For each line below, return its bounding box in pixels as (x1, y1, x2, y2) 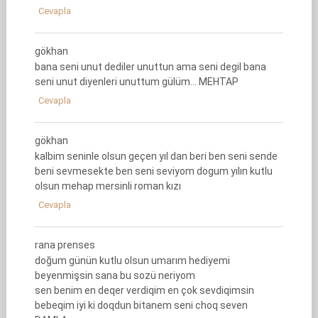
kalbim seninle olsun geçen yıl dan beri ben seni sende (34, 150, 278, 162)
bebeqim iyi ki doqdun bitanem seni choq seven (34, 300, 248, 311)
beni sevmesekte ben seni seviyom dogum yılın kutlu (34, 165, 273, 177)
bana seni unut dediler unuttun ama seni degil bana (34, 61, 266, 72)
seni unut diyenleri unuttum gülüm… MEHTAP (34, 76, 238, 87)
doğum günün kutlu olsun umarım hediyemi (34, 255, 230, 266)
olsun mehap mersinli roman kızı (34, 180, 181, 192)
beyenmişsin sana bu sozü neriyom (34, 270, 195, 281)
